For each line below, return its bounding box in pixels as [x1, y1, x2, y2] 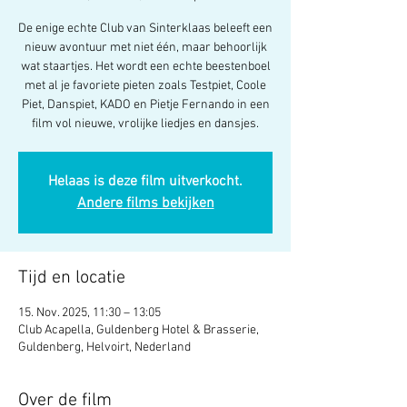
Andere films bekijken [76, 194, 214, 213]
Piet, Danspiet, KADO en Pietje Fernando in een [21, 97, 270, 113]
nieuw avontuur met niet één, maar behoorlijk [24, 40, 267, 55]
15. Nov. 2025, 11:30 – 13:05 [18, 305, 161, 321]
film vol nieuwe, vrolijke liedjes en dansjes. [32, 116, 259, 132]
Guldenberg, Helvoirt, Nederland [18, 340, 191, 355]
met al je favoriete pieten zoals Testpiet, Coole [25, 78, 266, 94]
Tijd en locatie [18, 267, 125, 289]
